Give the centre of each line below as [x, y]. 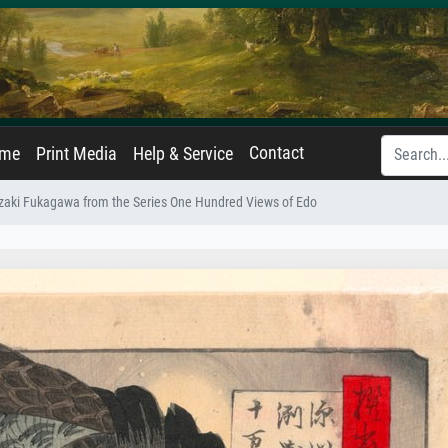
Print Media [76, 154]
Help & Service [183, 154]
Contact [276, 153]
